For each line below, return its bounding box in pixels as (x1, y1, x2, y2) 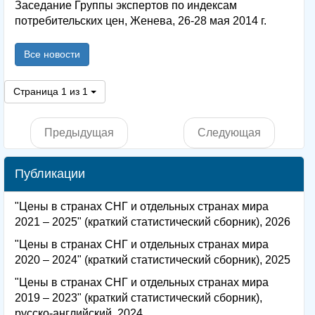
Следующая (197, 126, 261, 139)
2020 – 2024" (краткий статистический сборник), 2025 (15, 253, 290, 266)
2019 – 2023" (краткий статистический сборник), (15, 291, 262, 304)
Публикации (15, 166, 85, 181)
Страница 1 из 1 (13, 85, 88, 97)
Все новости (24, 48, 80, 60)
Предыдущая (44, 126, 114, 139)
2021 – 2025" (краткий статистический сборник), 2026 (15, 215, 290, 228)
